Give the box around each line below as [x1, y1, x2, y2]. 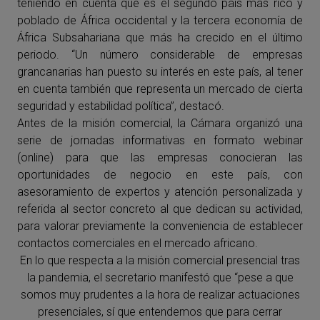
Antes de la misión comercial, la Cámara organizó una [17, 116, 303, 130]
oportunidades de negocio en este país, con [17, 168, 303, 181]
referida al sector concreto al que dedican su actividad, [17, 202, 303, 216]
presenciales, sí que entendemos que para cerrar [38, 305, 282, 319]
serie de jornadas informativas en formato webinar [17, 134, 303, 147]
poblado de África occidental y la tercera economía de [17, 14, 303, 27]
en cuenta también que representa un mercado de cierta [17, 82, 303, 96]
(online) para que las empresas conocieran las [17, 151, 303, 164]
